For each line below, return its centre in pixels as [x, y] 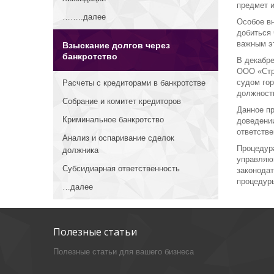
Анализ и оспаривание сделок [118, 138]
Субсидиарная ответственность [121, 168]
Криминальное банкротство [113, 120]
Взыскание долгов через [116, 45]
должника [80, 150]
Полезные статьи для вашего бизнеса [124, 252]
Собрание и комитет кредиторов [122, 101]
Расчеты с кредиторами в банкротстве [134, 83]
